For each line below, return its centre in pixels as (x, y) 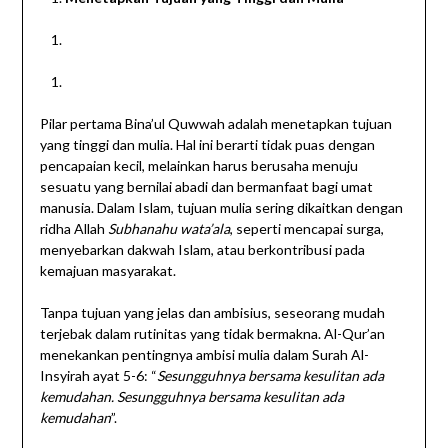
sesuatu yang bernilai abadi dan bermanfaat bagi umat (206, 187)
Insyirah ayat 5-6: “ (98, 376)
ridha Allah (73, 229)
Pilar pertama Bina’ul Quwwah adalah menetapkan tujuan (215, 124)
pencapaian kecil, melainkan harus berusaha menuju (198, 166)
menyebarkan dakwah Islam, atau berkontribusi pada (202, 250)
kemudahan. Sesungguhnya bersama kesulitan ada (191, 397)
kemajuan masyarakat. (107, 271)
